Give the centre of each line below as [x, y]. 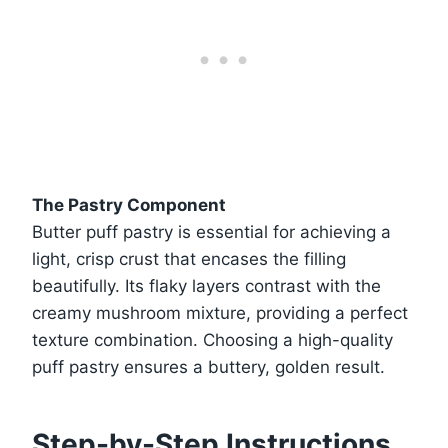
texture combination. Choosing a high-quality [212, 339]
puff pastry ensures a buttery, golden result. [208, 366]
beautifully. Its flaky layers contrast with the [206, 285]
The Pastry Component [129, 204]
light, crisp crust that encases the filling [189, 258]
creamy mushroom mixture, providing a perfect [220, 312]
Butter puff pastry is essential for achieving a [211, 231]
